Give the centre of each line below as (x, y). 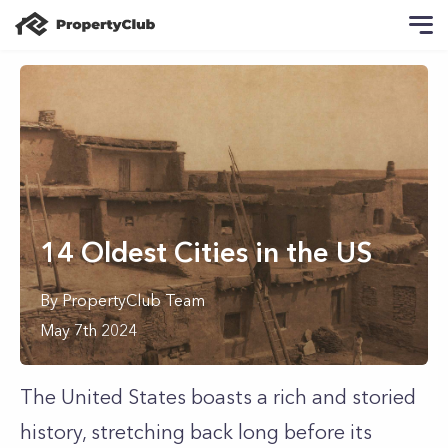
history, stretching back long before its (196, 432)
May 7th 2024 (88, 330)
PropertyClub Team (133, 300)
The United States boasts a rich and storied (218, 397)
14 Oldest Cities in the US (206, 252)
